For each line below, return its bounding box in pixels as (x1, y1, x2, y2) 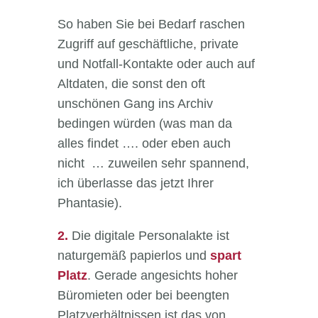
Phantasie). (57, 196, 122, 211)
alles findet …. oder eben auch (57, 136, 231, 151)
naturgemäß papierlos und (57, 248, 210, 263)
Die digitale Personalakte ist (71, 229, 229, 243)
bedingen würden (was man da (57, 116, 232, 131)
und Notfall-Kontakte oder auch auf (57, 57, 255, 72)
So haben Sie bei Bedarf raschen (57, 17, 245, 32)
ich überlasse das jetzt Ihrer (57, 176, 214, 191)
